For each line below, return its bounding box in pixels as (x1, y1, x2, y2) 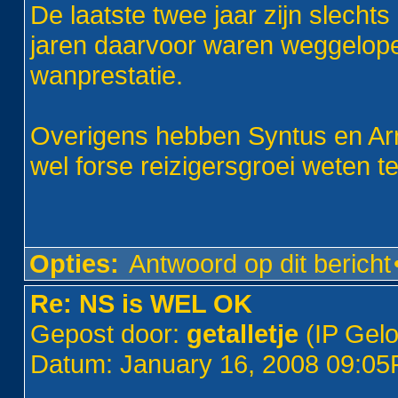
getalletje (187, 319, 299, 348)
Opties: (29, 249, 120, 278)
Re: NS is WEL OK (30, 289, 253, 318)
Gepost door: (30, 319, 187, 348)
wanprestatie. (30, 60, 184, 90)
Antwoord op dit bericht (129, 249, 392, 278)
